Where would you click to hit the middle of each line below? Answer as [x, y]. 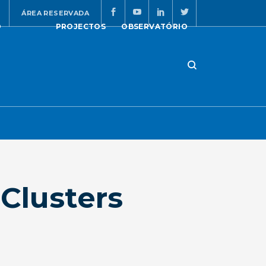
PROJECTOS [81, 26]
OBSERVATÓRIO [154, 26]
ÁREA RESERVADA [55, 13]
